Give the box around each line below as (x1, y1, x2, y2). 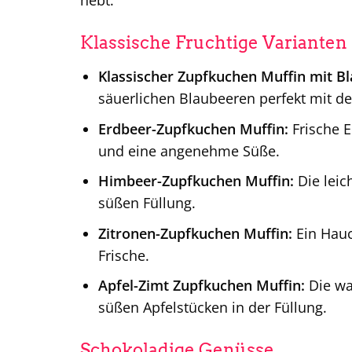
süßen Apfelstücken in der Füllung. (97, 298, 327, 317)
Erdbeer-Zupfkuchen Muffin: (97, 119, 288, 138)
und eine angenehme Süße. (97, 141, 280, 160)
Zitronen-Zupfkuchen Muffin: (97, 223, 292, 243)
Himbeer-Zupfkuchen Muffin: (97, 171, 294, 191)
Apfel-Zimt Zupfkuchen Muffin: (97, 276, 305, 295)
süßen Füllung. (97, 193, 196, 213)
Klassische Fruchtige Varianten (80, 32, 347, 53)
